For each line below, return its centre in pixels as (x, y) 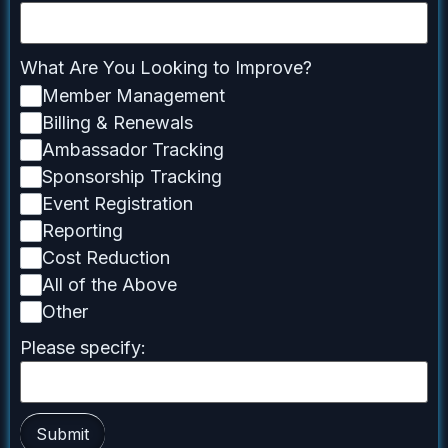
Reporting (82, 230)
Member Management (133, 95)
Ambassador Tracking (132, 149)
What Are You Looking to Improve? (166, 67)
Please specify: (83, 347)
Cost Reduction (105, 257)
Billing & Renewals (117, 122)
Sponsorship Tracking (131, 176)
